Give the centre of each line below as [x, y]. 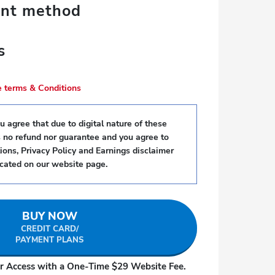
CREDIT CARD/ [49, 229]
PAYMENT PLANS [50, 240]
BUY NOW [49, 216]
